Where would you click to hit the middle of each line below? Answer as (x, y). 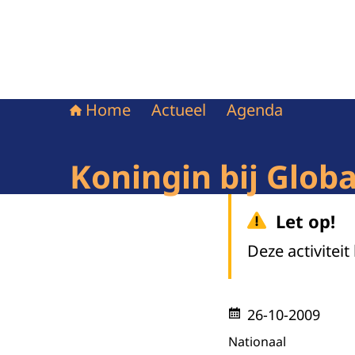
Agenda (255, 110)
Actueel (179, 110)
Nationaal (257, 342)
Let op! (305, 221)
